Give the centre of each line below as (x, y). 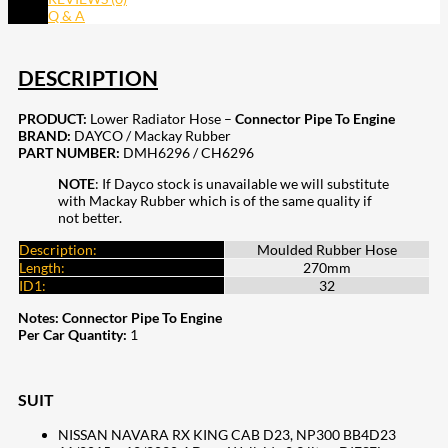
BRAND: (44, 136)
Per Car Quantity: (74, 335)
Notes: (40, 318)
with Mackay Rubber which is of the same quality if (215, 201)
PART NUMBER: (69, 153)
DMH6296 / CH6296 (187, 153)
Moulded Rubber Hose (327, 250)
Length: (42, 268)
